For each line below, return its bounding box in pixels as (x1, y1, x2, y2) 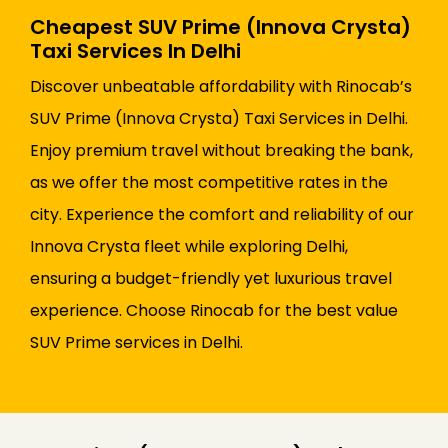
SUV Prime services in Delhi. (30, 331, 243, 355)
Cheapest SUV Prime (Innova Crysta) (30, 13, 411, 42)
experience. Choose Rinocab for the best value (30, 299, 398, 323)
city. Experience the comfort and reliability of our (30, 203, 414, 227)
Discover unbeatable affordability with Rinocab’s (30, 75, 412, 99)
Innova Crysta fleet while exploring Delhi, (30, 235, 348, 259)
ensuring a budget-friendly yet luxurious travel (30, 267, 392, 291)
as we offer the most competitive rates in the (30, 171, 388, 195)
